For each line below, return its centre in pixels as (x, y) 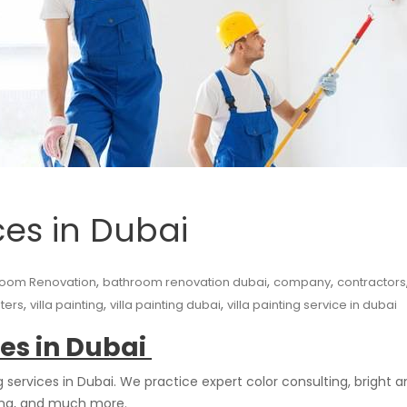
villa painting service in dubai (312, 305)
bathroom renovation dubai (185, 282)
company (302, 282)
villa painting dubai (165, 305)
